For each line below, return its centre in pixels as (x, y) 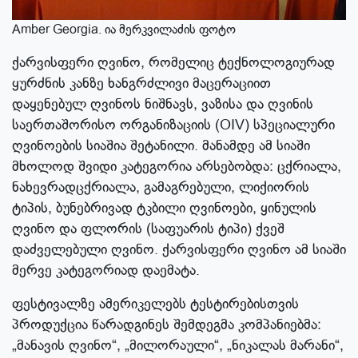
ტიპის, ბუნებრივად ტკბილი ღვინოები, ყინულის (164, 208)
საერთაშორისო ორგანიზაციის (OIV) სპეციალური (173, 125)
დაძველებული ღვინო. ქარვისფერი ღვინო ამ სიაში (179, 250)
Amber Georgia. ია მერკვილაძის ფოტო (124, 30)
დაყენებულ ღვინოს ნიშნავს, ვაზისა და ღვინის (163, 104)
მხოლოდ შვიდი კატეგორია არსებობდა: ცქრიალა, (177, 167)
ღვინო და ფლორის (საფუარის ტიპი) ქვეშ (148, 229)
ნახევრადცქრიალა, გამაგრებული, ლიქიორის (161, 187)
